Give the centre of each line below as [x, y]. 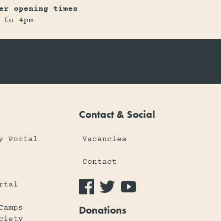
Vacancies [105, 139]
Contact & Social [117, 114]
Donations [102, 210]
